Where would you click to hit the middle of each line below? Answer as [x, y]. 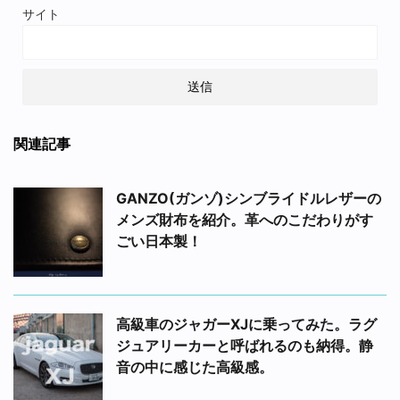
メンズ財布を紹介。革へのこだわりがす [245, 219]
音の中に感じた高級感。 [195, 367]
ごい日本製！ [159, 241]
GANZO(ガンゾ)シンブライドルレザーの [249, 198]
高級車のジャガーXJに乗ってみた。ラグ [246, 324]
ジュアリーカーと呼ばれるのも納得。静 [245, 345]
